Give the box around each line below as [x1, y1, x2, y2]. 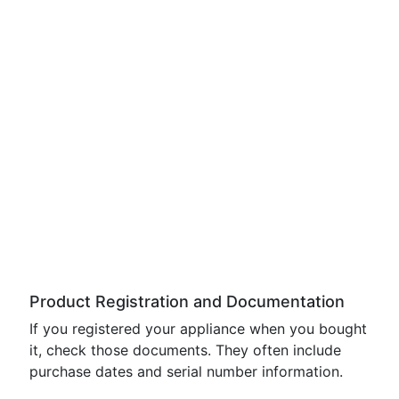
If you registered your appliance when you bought [29, 320, 367, 338]
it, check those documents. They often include [29, 341, 341, 359]
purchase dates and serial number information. [29, 362, 343, 380]
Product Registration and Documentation [29, 292, 345, 311]
